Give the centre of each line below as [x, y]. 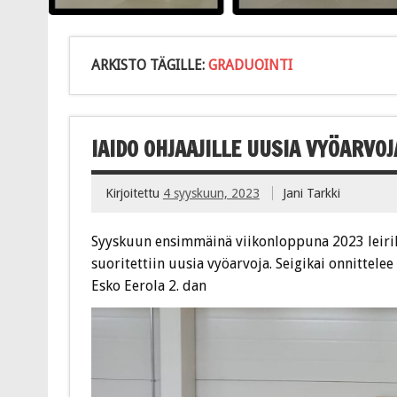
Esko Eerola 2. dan [148, 286]
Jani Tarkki [312, 193]
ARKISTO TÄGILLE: [149, 65]
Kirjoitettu [134, 193]
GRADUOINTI [250, 65]
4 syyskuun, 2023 [211, 193]
